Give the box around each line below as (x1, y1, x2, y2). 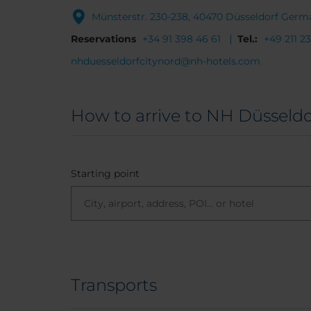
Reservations (71, 33, 136, 45)
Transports (71, 275, 157, 295)
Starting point (71, 167, 140, 180)
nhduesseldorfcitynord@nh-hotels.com (71, 55, 260, 67)
